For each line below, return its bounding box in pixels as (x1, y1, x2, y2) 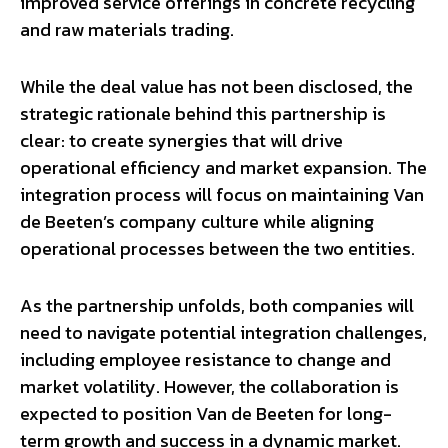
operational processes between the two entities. (20, 234, 415, 262)
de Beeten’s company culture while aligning (20, 207, 374, 235)
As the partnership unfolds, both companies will (20, 291, 414, 319)
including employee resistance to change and (20, 345, 391, 373)
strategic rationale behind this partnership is (20, 99, 386, 127)
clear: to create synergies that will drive (20, 126, 343, 154)
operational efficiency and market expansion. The (20, 153, 427, 181)
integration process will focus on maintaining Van (20, 180, 424, 208)
